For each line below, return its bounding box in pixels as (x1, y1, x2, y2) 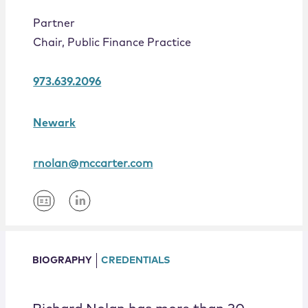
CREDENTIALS (100, 256, 170, 266)
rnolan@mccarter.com (33, 158, 153, 170)
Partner (33, 18, 76, 30)
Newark (33, 118, 76, 129)
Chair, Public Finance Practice (33, 37, 192, 49)
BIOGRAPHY (32, 256, 92, 266)
